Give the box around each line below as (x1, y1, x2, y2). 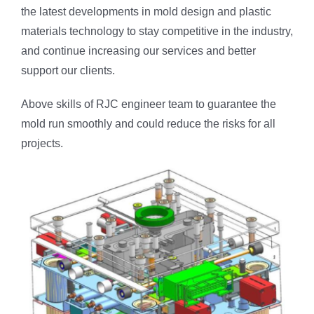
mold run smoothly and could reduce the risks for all (21, 118, 275, 130)
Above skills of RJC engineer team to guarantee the (21, 98, 276, 111)
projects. (21, 137, 63, 150)
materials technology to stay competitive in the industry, (21, 25, 293, 38)
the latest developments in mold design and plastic (21, 6, 271, 18)
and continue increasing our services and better (21, 45, 256, 57)
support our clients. (21, 64, 115, 77)
